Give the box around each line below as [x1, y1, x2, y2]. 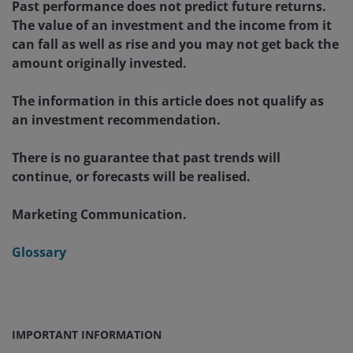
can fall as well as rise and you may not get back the [12, 35, 339, 53]
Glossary [12, 243, 66, 261]
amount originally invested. [12, 54, 187, 72]
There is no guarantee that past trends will [12, 148, 281, 166]
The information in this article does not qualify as [12, 91, 324, 110]
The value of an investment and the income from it [12, 16, 332, 34]
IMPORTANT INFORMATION [12, 326, 162, 342]
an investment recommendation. [12, 110, 221, 128]
